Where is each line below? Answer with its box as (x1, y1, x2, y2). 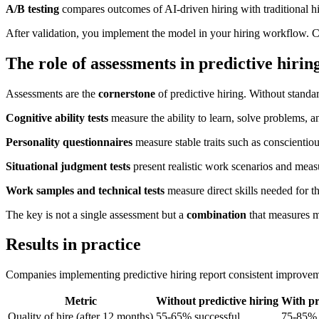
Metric (64, 295, 97, 308)
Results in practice (6, 235, 141, 254)
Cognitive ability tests (6, 111, 108, 124)
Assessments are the (6, 87, 98, 100)
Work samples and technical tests (6, 184, 164, 197)
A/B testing (6, 2, 59, 15)
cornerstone (98, 87, 155, 100)
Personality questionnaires (6, 135, 132, 148)
